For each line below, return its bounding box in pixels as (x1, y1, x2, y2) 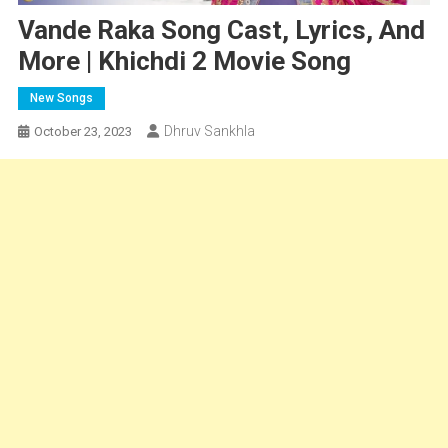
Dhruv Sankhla (163, 122, 255, 139)
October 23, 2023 (33, 123, 132, 139)
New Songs (29, 90, 93, 105)
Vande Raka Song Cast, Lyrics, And (17, 14, 425, 45)
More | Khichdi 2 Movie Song (17, 45, 351, 76)
